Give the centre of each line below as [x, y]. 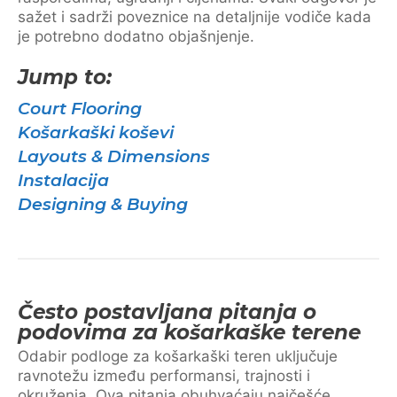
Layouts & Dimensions [114, 156]
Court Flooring [80, 109]
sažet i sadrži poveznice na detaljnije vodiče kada [195, 17]
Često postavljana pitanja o [167, 312]
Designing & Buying [103, 204]
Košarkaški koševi [96, 132]
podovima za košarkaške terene [189, 332]
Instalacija [63, 180]
